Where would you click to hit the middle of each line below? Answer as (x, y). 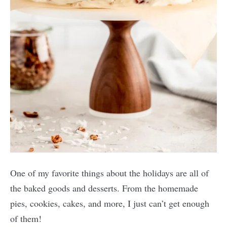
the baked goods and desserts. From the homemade (104, 188)
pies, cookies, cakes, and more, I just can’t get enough (110, 203)
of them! (26, 218)
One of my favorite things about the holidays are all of (109, 173)
